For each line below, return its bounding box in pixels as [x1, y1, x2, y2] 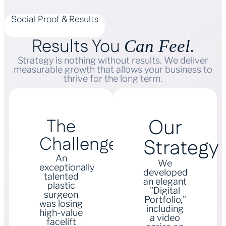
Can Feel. [124, 36, 195, 56]
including [146, 203, 184, 214]
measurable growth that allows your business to [14, 64, 212, 75]
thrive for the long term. [64, 73, 162, 84]
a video [150, 212, 180, 223]
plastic [47, 180, 75, 191]
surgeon [44, 189, 78, 200]
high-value [39, 207, 83, 218]
